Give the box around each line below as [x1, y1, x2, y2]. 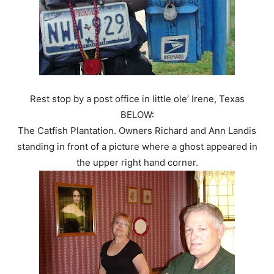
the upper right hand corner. [76, 157, 198, 169]
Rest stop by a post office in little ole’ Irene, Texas [29, 93, 245, 105]
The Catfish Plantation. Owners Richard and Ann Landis [18, 125, 256, 137]
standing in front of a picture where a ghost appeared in [17, 141, 257, 153]
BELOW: [120, 109, 154, 121]
